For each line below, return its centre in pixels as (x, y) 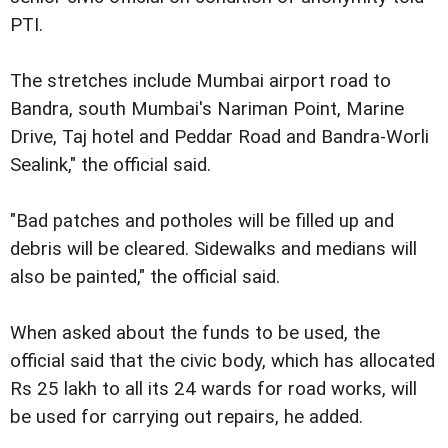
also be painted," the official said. (145, 277)
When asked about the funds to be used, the (195, 333)
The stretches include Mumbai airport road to (200, 81)
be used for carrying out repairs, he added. (186, 417)
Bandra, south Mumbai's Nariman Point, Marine (207, 109)
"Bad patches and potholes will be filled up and (202, 221)
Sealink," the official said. (110, 165)
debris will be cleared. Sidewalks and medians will (213, 249)
